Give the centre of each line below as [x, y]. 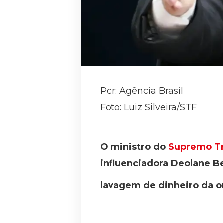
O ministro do [134, 147]
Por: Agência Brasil [142, 91]
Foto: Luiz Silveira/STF [148, 107]
